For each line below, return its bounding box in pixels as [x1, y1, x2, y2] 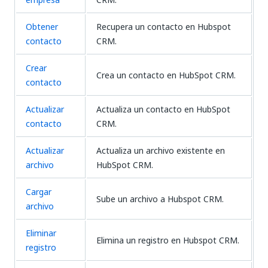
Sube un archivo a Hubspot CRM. [96, 193, 224, 205]
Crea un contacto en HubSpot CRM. [96, 69, 236, 81]
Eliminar [26, 227, 56, 239]
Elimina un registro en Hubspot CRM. [96, 234, 239, 246]
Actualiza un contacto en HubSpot [96, 103, 230, 115]
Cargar [26, 185, 51, 198]
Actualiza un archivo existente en [96, 144, 225, 157]
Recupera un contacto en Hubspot [96, 20, 231, 33]
